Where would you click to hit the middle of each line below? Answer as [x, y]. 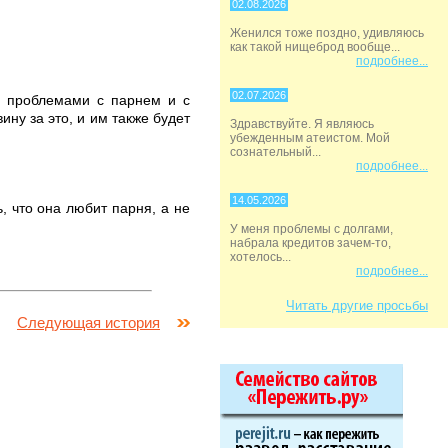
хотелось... [260, 257]
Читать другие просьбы [357, 305]
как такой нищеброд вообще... [315, 47]
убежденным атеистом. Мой [310, 138]
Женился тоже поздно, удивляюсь [327, 33]
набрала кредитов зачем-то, [310, 243]
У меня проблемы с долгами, [311, 229]
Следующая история [88, 322]
